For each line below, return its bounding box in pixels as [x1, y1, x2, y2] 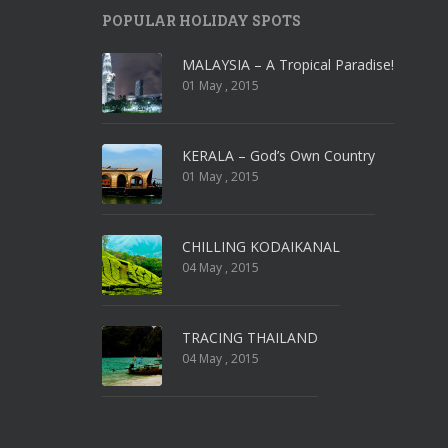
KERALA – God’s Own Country [182, 146, 375, 165]
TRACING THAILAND [182, 328, 318, 347]
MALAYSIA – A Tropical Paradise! [182, 55, 394, 74]
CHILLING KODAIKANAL [182, 237, 340, 256]
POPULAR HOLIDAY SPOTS [102, 11, 301, 30]
